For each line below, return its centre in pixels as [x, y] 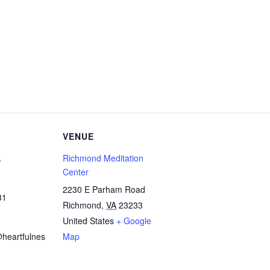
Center [76, 172]
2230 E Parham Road [104, 189]
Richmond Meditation [103, 158]
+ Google [134, 221]
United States [88, 221]
